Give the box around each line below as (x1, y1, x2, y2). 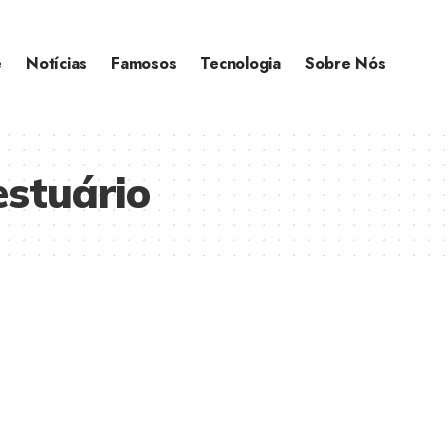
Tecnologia (200, 52, 281, 76)
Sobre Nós (304, 52, 386, 76)
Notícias (26, 52, 88, 76)
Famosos (111, 52, 177, 76)
